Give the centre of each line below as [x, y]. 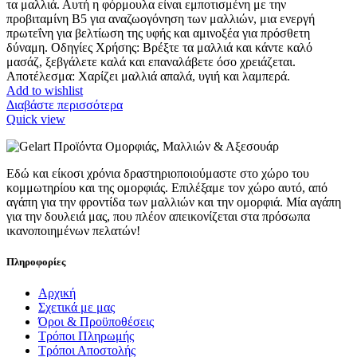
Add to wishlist [45, 90]
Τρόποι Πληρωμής [86, 335]
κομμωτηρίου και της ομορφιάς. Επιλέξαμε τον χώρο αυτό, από [167, 187]
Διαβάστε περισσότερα [65, 104]
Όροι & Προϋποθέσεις [96, 321]
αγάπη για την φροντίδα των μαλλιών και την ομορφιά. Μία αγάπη [174, 202]
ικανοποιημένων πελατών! [73, 230]
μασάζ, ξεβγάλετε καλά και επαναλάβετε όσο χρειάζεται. [151, 61]
